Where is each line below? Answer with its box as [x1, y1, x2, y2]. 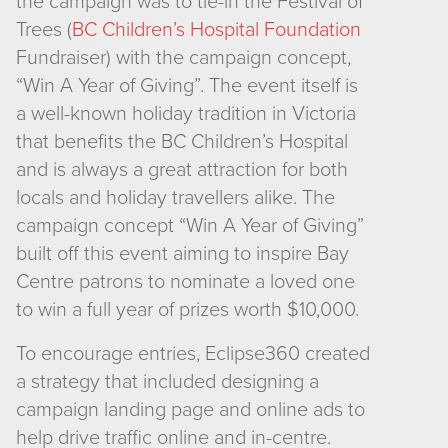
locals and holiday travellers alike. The [16, 186, 335, 210]
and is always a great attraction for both [16, 158, 348, 182]
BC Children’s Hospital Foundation [72, 18, 361, 42]
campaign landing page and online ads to [16, 398, 365, 422]
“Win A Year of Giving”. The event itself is [16, 74, 358, 98]
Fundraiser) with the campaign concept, [16, 46, 351, 70]
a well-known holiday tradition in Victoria [16, 102, 356, 126]
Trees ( [16, 18, 72, 42]
